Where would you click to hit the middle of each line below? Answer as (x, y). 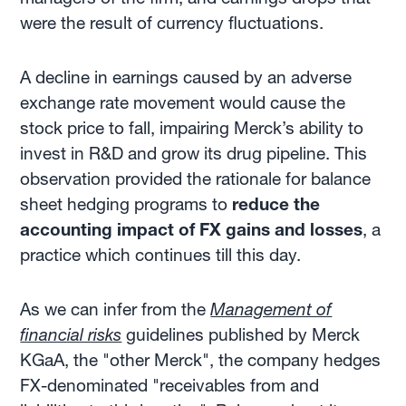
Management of (271, 309)
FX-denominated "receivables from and (170, 386)
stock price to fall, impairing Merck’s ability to (192, 128)
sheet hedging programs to (126, 204)
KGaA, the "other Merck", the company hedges (201, 360)
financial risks (71, 335)
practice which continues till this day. (161, 255)
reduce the (276, 204)
